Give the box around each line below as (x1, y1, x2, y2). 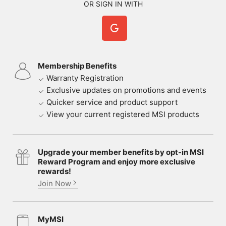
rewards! (38, 166, 71, 177)
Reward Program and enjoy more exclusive (38, 157, 195, 167)
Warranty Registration (46, 73, 124, 83)
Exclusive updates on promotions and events (46, 85, 206, 95)
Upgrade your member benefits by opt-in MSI (38, 147, 204, 157)
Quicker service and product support (46, 97, 178, 107)
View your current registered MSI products (46, 109, 199, 120)
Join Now (38, 179, 71, 189)
